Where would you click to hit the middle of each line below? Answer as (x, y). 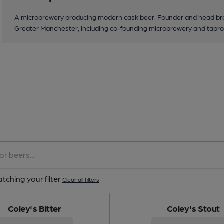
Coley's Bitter (34, 208)
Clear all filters (81, 179)
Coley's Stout (193, 208)
